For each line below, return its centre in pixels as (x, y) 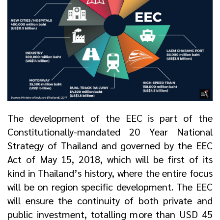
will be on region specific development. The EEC (110, 187)
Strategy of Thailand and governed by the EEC (110, 146)
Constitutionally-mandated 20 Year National (110, 132)
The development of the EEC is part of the (110, 118)
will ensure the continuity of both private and (110, 201)
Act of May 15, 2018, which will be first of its (110, 159)
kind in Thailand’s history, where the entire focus (110, 173)
